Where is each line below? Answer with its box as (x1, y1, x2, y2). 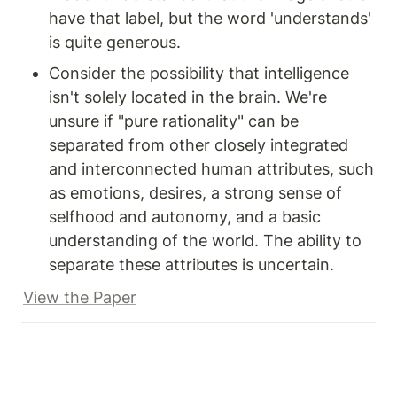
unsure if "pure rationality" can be (49, 112, 299, 131)
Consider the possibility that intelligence (49, 64, 349, 83)
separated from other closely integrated (49, 136, 348, 155)
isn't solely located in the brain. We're (49, 88, 327, 107)
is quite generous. (49, 33, 181, 52)
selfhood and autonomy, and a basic (49, 207, 321, 227)
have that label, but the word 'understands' (49, 9, 371, 28)
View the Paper (23, 288, 136, 307)
